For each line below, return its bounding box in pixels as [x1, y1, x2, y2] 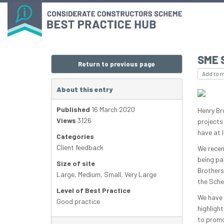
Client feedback [56, 143, 103, 152]
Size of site [56, 159, 95, 168]
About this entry [56, 85, 112, 94]
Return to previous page [78, 60, 155, 68]
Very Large [124, 170, 156, 179]
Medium [78, 170, 100, 179]
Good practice [56, 197, 100, 206]
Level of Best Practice [56, 186, 130, 195]
